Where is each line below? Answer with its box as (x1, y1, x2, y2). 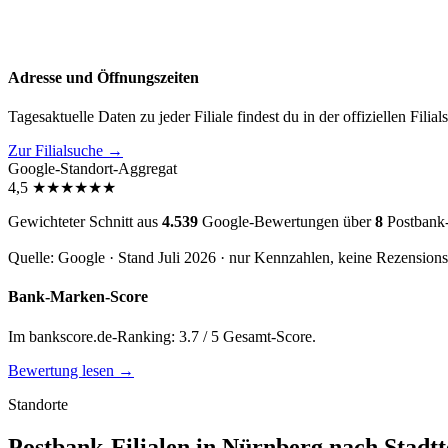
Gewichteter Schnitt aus (8, 213, 162, 231)
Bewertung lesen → (8, 361, 134, 379)
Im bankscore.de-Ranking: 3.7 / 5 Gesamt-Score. (8, 327, 316, 345)
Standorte (8, 395, 68, 413)
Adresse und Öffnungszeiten (8, 68, 199, 86)
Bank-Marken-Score (8, 288, 148, 306)
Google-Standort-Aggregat (8, 160, 177, 178)
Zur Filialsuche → (8, 142, 123, 160)
